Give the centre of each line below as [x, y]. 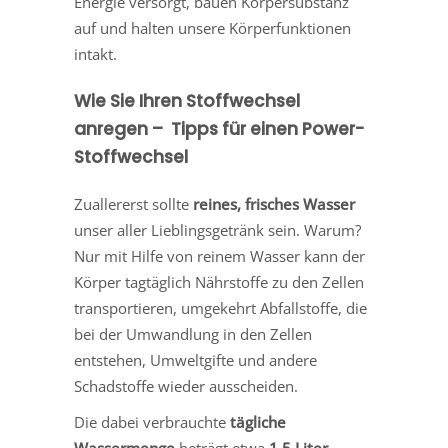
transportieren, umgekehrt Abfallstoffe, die [220, 308]
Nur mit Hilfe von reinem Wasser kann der [219, 256]
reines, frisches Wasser [274, 204]
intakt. [95, 54]
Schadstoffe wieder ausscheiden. [186, 386]
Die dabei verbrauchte [152, 422]
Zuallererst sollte [133, 204]
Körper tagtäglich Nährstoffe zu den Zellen [219, 282]
